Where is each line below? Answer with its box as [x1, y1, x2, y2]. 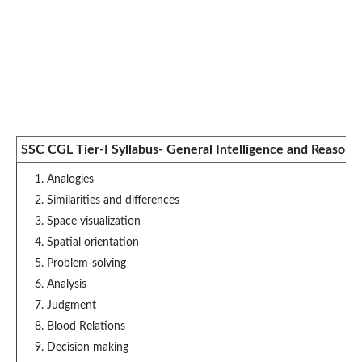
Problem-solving [47, 258, 126, 269]
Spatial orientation [47, 237, 139, 248]
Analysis [47, 279, 86, 290]
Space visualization [47, 216, 141, 227]
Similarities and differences [47, 195, 179, 206]
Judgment [47, 300, 96, 311]
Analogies [47, 174, 94, 185]
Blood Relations [47, 321, 125, 332]
